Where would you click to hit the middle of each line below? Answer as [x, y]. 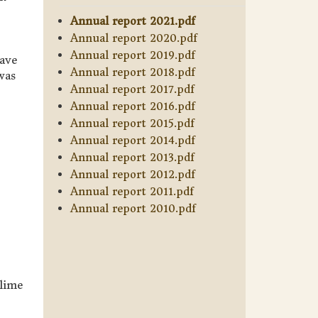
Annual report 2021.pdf [132, 21]
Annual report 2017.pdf [132, 89]
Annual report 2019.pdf [132, 55]
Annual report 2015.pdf [132, 123]
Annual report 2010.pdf [133, 208]
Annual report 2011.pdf [132, 191]
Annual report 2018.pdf [132, 72]
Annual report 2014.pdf [132, 140]
